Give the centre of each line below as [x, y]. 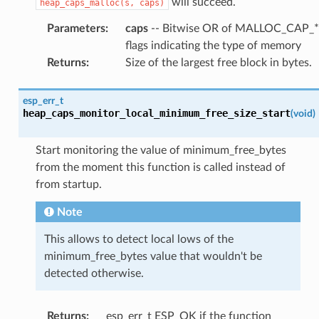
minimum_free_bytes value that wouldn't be [153, 256]
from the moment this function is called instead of [160, 167]
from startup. [68, 184]
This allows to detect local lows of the [138, 239]
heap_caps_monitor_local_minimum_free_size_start [156, 113]
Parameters [76, 28]
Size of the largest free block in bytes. [218, 62]
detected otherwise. [94, 273]
